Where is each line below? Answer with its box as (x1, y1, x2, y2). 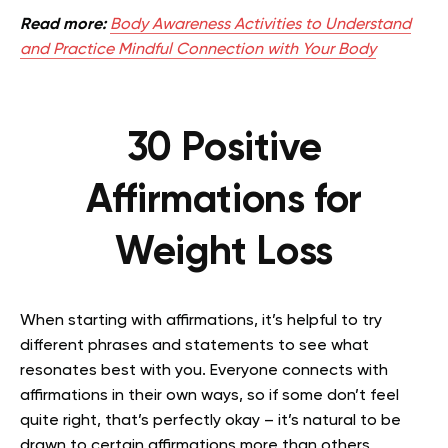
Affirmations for (86, 181, 362, 222)
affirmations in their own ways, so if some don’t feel (20, 388, 399, 405)
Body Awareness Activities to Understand (110, 17, 411, 34)
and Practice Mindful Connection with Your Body (20, 42, 376, 59)
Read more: (20, 17, 106, 34)
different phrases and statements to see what (20, 338, 369, 355)
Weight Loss (115, 233, 333, 274)
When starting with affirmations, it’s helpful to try (20, 313, 382, 330)
